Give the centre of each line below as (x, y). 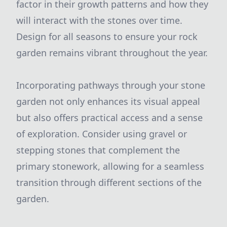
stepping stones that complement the (98, 150)
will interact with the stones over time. (99, 20)
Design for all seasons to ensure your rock (107, 36)
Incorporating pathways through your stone (111, 85)
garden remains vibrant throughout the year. (112, 53)
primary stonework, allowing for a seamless (110, 166)
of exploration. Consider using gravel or (102, 134)
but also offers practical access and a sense (109, 118)
